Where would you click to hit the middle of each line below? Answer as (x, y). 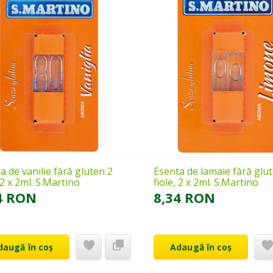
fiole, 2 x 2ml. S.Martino (206, 183)
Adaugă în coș (201, 247)
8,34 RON (185, 198)
